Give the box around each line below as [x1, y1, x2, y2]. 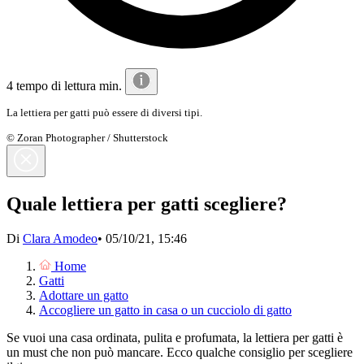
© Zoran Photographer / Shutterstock [6, 131, 168, 144]
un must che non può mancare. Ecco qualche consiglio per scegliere [6, 344, 353, 359]
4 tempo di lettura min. [6, 79, 125, 93]
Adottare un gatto [39, 288, 128, 302]
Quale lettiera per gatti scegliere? [6, 193, 287, 214]
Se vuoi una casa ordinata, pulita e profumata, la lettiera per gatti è [6, 330, 343, 344]
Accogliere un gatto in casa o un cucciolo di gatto [39, 302, 292, 317]
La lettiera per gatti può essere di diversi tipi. [6, 106, 202, 119]
